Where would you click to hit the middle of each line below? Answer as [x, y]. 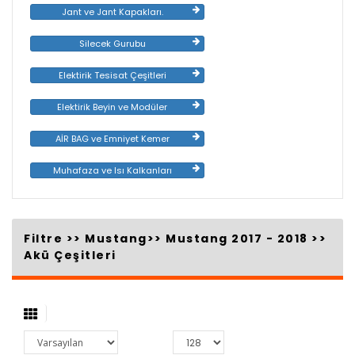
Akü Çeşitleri [70, 256]
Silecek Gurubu [112, 44]
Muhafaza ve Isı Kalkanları [112, 171]
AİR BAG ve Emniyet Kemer [112, 139]
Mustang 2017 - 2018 [237, 239]
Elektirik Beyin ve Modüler [113, 107]
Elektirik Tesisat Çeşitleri [112, 76]
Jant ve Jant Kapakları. [112, 12]
